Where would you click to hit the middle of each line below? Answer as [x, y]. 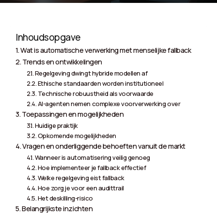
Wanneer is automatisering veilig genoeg [92, 157]
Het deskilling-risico [65, 198]
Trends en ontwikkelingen [62, 62]
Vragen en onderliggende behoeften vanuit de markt [104, 146]
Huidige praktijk [56, 125]
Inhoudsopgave [48, 37]
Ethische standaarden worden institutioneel [101, 83]
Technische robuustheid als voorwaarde [95, 93]
